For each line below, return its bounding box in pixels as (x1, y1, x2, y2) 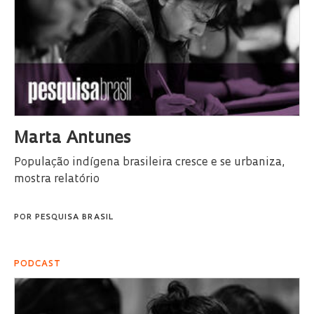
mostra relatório (14, 173, 100, 185)
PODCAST (14, 259, 61, 268)
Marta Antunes (14, 130, 131, 147)
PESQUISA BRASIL (35, 213, 114, 221)
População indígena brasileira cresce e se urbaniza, (14, 156, 285, 168)
